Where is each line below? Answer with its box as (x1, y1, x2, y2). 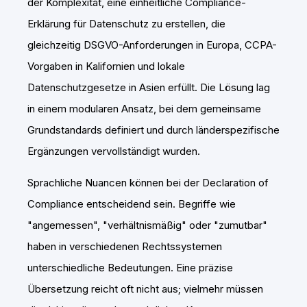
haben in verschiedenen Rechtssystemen (27, 239, 222, 253)
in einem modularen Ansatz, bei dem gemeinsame (27, 101, 261, 115)
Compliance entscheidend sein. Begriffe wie (27, 197, 236, 210)
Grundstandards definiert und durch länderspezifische (27, 123, 280, 136)
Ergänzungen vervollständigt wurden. (27, 144, 200, 158)
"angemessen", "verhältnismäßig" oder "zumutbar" (27, 218, 267, 232)
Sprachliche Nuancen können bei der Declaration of (27, 175, 269, 189)
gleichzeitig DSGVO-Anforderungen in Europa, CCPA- (27, 38, 277, 51)
